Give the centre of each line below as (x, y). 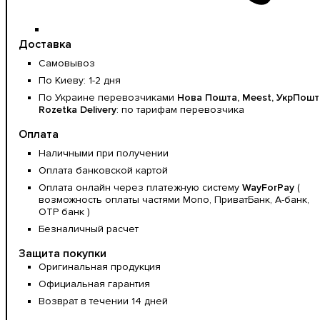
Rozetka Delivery (77, 109)
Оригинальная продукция (100, 266)
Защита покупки (62, 253)
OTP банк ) (64, 211)
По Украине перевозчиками (108, 97)
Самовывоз (67, 63)
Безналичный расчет (89, 229)
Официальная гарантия (94, 284)
